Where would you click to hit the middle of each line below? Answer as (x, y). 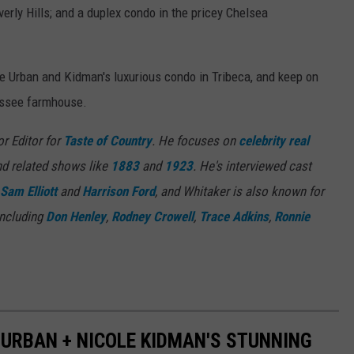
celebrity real (274, 141)
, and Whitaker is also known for (239, 192)
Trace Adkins (234, 217)
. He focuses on (195, 141)
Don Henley (76, 217)
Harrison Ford (119, 192)
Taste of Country (107, 141)
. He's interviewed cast (252, 166)
